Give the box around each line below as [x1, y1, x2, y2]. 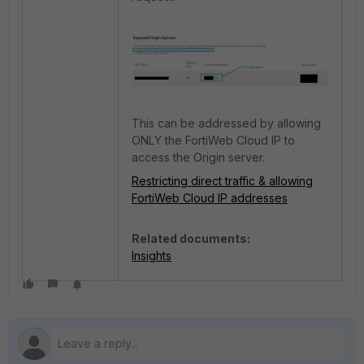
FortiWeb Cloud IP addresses [132, 190, 288, 205]
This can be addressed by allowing [132, 115, 321, 130]
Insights [132, 248, 171, 262]
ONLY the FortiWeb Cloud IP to [132, 132, 295, 147]
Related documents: [132, 231, 250, 245]
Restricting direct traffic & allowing [132, 173, 313, 188]
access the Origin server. [132, 149, 265, 164]
